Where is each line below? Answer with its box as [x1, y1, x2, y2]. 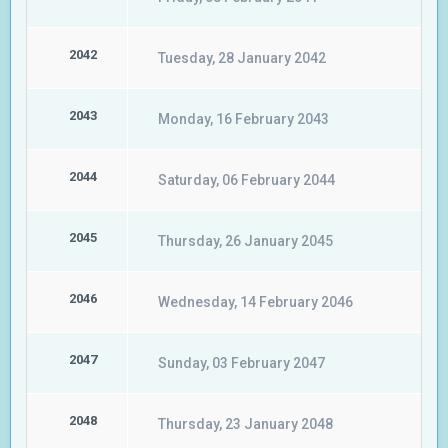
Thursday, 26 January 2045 [158, 233, 333, 249]
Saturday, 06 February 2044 [158, 172, 335, 188]
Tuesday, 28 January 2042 [158, 50, 326, 66]
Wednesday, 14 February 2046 [158, 294, 353, 310]
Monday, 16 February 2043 [158, 111, 329, 127]
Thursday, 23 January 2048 [158, 416, 333, 432]
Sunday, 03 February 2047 [158, 355, 325, 371]
